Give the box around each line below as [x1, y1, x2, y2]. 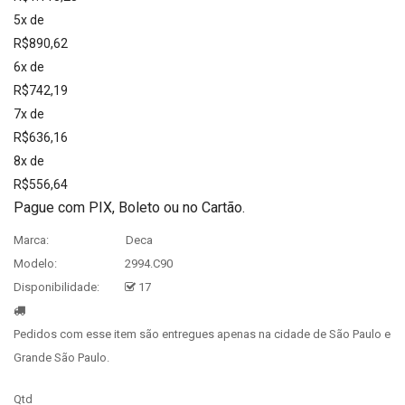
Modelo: [14, 257, 57, 271]
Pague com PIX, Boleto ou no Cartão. [14, 199, 245, 217]
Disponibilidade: [14, 280, 99, 295]
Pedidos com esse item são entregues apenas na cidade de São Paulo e [14, 327, 391, 342]
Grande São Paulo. [14, 351, 109, 365]
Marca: [14, 233, 49, 248]
